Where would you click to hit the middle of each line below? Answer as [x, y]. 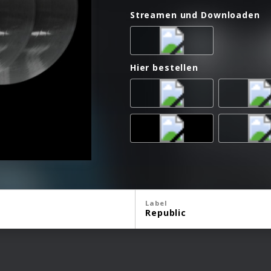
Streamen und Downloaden [195, 15]
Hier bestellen [164, 67]
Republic [166, 213]
